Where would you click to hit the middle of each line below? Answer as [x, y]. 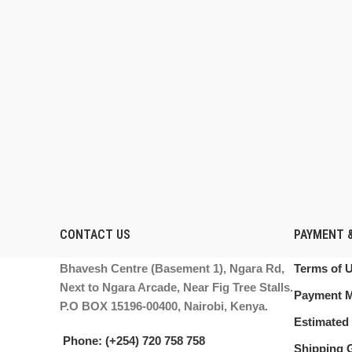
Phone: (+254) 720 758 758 [134, 341]
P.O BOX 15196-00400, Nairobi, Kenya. [164, 306]
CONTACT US [95, 235]
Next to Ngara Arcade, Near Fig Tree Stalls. [176, 287]
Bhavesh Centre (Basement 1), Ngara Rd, [172, 268]
